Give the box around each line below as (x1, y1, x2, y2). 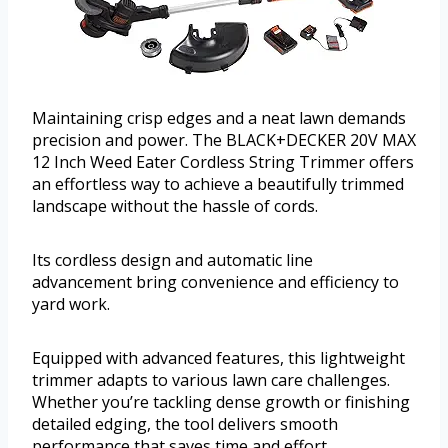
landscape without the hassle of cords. (32, 195, 318, 218)
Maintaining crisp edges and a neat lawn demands (32, 107, 406, 130)
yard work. (32, 293, 110, 316)
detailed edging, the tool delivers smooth (32, 413, 338, 436)
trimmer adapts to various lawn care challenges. (32, 369, 390, 392)
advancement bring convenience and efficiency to (32, 271, 399, 294)
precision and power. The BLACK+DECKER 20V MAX (32, 129, 416, 152)
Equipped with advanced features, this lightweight (32, 347, 405, 370)
